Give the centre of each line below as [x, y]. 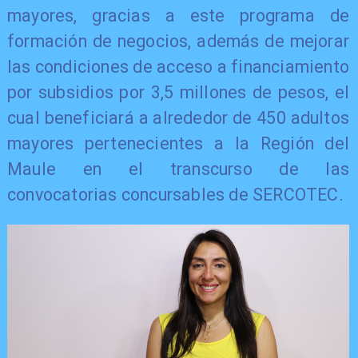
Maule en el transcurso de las [178, 169]
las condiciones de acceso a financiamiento [178, 66]
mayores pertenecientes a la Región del [178, 143]
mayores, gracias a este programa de [178, 15]
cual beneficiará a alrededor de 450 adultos [178, 117]
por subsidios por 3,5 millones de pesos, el [178, 92]
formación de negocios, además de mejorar [178, 41]
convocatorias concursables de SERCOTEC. [175, 194]
